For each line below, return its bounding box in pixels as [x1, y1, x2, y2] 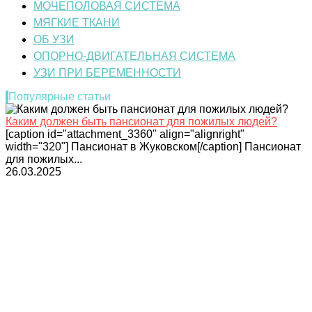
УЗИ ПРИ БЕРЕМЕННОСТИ [33, 66, 181, 79]
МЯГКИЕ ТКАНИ [33, 16, 120, 29]
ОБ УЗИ [33, 33, 75, 45]
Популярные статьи [8, 90, 111, 102]
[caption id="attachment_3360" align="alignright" [6, 127, 244, 140]
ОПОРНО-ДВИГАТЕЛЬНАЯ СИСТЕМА [33, 49, 235, 62]
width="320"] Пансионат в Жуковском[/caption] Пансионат [6, 140, 301, 153]
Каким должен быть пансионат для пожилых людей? [6, 115, 277, 127]
